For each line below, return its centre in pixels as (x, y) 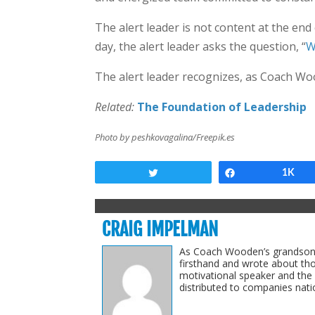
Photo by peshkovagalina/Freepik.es (165, 137)
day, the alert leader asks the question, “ (200, 46)
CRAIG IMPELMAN (160, 229)
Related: (116, 107)
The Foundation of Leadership (221, 107)
